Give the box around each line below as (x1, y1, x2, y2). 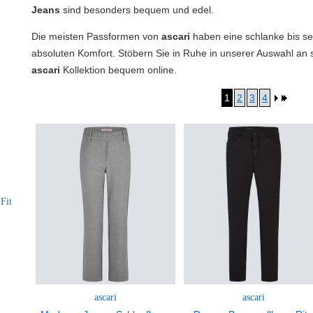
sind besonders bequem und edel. (60, 4, 214, 15)
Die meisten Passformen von (31, 31, 161, 42)
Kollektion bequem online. (63, 64, 177, 75)
